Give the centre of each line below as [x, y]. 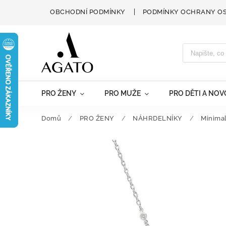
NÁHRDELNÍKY [158, 118]
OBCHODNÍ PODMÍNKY [88, 12]
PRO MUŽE [123, 93]
